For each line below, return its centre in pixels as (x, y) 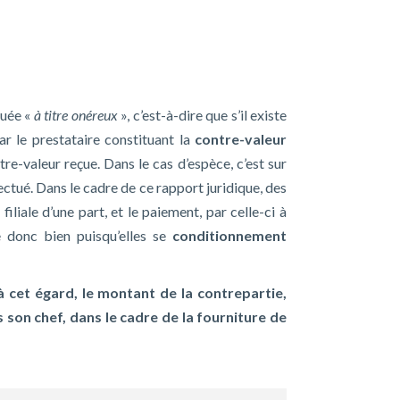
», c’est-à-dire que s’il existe (202, 114)
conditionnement (229, 235)
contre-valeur (241, 138)
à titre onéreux (75, 114)
